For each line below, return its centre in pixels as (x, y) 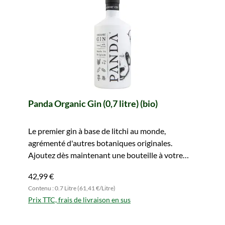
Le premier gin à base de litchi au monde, (97, 131)
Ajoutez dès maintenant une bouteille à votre (105, 155)
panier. (40, 167)
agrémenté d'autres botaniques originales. (100, 143)
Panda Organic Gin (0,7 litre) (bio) (93, 103)
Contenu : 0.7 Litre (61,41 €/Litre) (72, 188)
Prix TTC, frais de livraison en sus (79, 200)
